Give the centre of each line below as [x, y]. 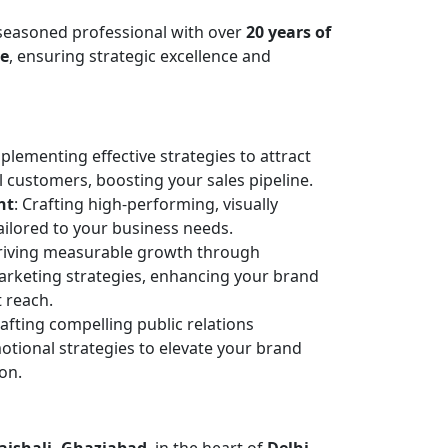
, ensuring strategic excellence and [140, 56]
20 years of [288, 32]
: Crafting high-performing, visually [146, 204]
